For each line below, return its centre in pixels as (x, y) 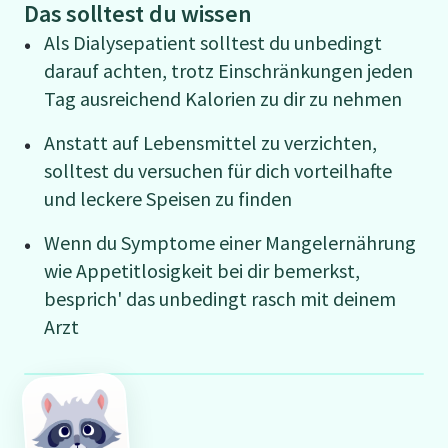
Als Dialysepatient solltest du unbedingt (213, 42)
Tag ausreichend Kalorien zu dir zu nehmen (223, 98)
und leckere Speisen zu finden (168, 198)
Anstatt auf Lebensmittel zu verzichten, (210, 142)
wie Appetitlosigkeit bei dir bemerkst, (202, 270)
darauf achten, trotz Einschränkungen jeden (228, 70)
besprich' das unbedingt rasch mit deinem (220, 298)
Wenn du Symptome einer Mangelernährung (230, 242)
